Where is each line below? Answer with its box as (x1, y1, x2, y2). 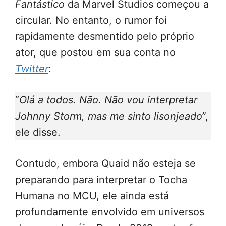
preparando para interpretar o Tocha (15, 174, 187, 186)
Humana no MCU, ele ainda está (15, 190, 169, 202)
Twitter (15, 63, 48, 75)
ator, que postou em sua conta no (15, 46, 176, 59)
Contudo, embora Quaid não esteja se (15, 157, 196, 170)
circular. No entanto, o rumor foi (15, 14, 167, 27)
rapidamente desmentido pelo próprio (15, 30, 194, 43)
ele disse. (15, 126, 64, 139)
